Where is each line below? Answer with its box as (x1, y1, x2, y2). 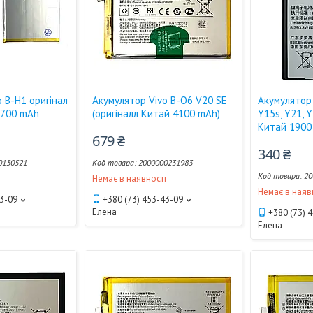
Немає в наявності (92, 173, 167, 184)
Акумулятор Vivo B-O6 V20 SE (92, 94, 228, 107)
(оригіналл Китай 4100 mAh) (92, 107, 221, 120)
